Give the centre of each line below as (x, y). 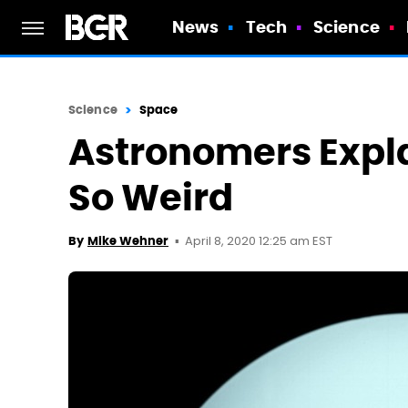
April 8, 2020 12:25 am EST (259, 242)
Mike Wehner (128, 241)
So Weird (151, 198)
